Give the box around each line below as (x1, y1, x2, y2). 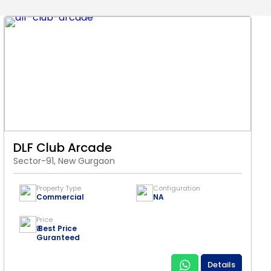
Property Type (36, 183, 81, 193)
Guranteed (36, 232, 80, 243)
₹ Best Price (36, 223, 77, 233)
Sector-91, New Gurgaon (13, 155, 115, 167)
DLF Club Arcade (13, 139, 112, 156)
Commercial (36, 192, 84, 202)
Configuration (153, 183, 200, 193)
